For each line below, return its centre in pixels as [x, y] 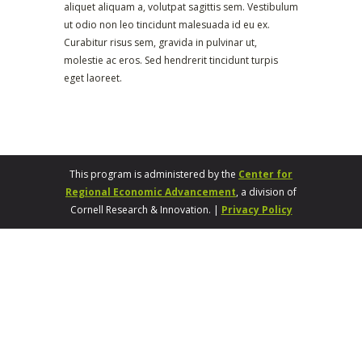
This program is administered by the [154, 174]
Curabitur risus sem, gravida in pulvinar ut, [160, 42]
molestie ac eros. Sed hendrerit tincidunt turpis [171, 60]
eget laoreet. [93, 78]
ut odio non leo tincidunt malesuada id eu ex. [167, 24]
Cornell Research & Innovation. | [145, 209]
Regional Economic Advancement [151, 192]
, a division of [266, 192]
